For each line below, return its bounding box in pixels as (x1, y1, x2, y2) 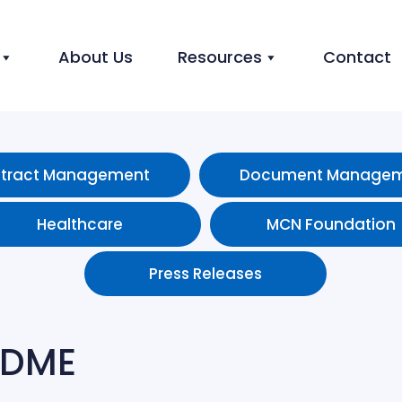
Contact (323, 46, 391, 68)
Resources (178, 46, 262, 68)
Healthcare (37, 214, 123, 235)
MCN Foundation (267, 214, 396, 235)
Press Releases (149, 263, 262, 284)
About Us (58, 46, 133, 68)
